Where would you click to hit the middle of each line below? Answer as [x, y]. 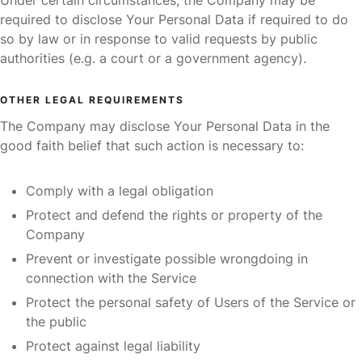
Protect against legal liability [113, 346]
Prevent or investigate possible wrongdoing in [167, 259]
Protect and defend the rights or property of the [174, 215]
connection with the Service [111, 278]
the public [56, 322]
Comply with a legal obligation [120, 191]
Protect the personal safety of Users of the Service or [191, 303]
